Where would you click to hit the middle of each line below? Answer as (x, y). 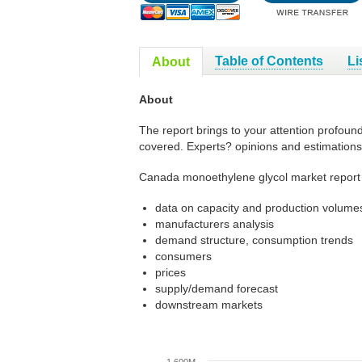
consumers (183, 256)
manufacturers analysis (215, 224)
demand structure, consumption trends (254, 240)
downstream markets (209, 305)
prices (170, 272)
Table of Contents (269, 61)
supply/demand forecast (217, 288)
